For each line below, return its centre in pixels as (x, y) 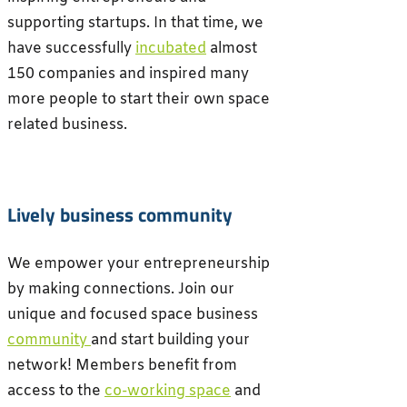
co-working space (168, 391)
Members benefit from (156, 365)
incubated (171, 49)
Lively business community (120, 215)
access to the (56, 391)
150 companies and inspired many (128, 74)
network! (41, 365)
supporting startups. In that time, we (135, 24)
